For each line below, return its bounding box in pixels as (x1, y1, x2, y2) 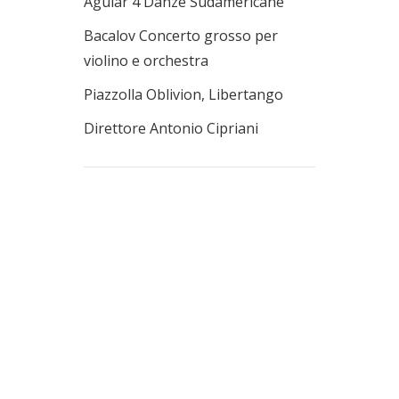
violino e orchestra (84, 51, 208, 70)
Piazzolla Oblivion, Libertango (84, 85, 283, 104)
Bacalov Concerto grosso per (84, 26, 278, 45)
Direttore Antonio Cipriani (84, 118, 258, 138)
